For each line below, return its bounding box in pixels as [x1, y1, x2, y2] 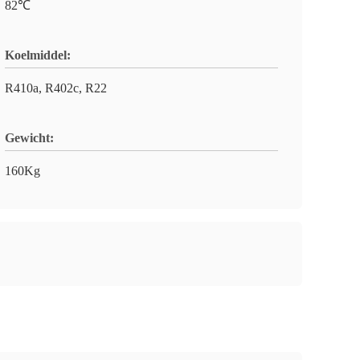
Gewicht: [5, 131, 54, 145]
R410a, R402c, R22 [5, 81, 107, 95]
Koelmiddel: [5, 48, 71, 62]
